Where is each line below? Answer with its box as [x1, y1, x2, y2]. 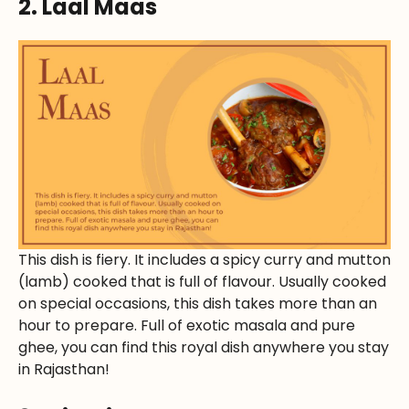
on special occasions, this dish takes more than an [18, 293, 377, 315]
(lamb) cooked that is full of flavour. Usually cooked [18, 271, 386, 293]
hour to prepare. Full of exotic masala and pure [18, 315, 355, 337]
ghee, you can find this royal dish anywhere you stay [18, 337, 389, 359]
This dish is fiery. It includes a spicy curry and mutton [18, 249, 391, 271]
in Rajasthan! [18, 359, 113, 381]
